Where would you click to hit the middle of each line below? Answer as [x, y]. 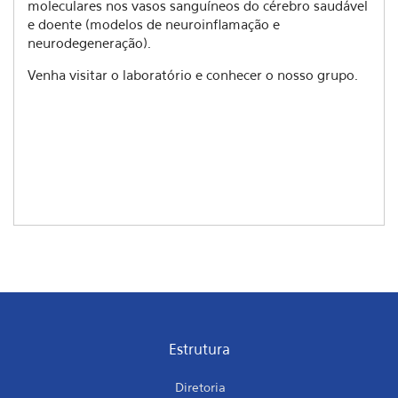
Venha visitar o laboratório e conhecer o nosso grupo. [193, 75]
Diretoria [200, 387]
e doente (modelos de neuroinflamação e [154, 24]
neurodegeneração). [89, 43]
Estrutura [199, 349]
